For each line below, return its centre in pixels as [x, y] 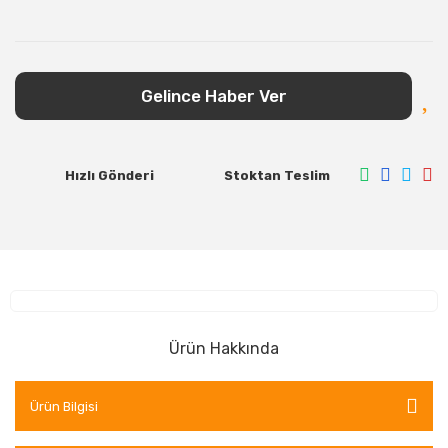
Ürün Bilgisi [64, 406]
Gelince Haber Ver [213, 95]
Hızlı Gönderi [109, 175]
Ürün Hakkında [224, 348]
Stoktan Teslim [277, 175]
